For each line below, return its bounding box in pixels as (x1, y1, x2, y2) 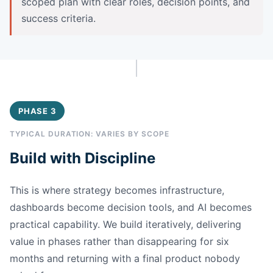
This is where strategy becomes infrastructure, (10, 183, 224, 196)
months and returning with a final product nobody (10, 252, 240, 264)
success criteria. (21, 12, 96, 24)
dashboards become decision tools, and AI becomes (10, 200, 252, 213)
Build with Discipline (10, 149, 155, 167)
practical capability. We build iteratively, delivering (10, 218, 241, 230)
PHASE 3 (18, 105, 57, 116)
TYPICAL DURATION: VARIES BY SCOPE (10, 129, 169, 138)
